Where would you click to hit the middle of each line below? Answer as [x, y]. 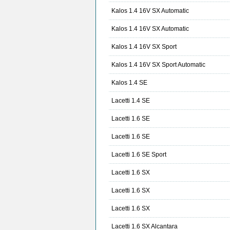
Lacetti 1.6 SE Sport [139, 155]
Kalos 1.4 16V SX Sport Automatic [158, 65]
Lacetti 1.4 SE [131, 101]
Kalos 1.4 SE [129, 83]
